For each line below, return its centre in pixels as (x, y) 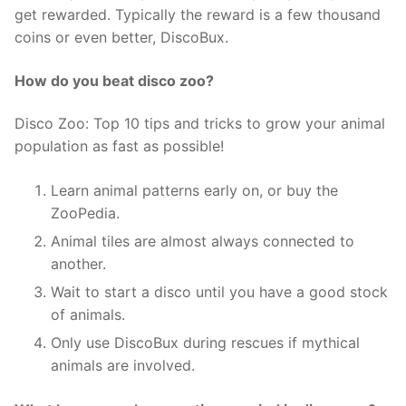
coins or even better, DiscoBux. (121, 38)
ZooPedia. (85, 213)
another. (78, 264)
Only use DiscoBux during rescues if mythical (205, 343)
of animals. (88, 315)
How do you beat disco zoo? (114, 80)
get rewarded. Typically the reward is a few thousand (198, 15)
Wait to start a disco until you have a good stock (219, 292)
